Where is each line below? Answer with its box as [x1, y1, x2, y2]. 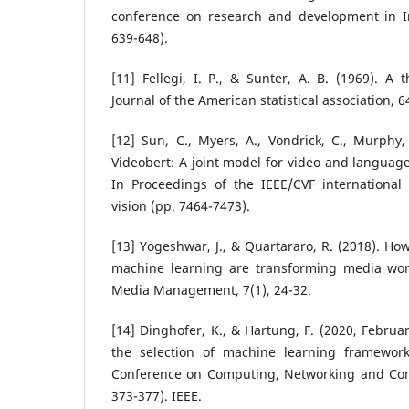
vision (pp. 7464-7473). [111, 197, 250, 215]
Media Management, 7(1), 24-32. [111, 281, 311, 299]
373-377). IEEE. [111, 387, 202, 405]
